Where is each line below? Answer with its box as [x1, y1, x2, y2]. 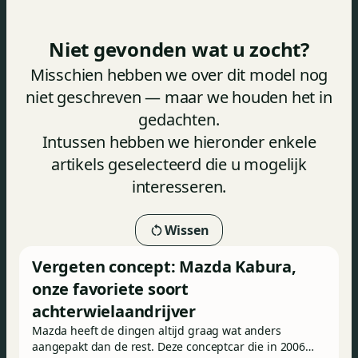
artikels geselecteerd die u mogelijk [51, 153, 307, 175]
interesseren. [131, 176, 227, 197]
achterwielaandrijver [32, 300, 196, 322]
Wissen [165, 221, 209, 239]
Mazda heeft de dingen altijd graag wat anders [32, 323, 281, 338]
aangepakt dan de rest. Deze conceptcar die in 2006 [32, 339, 305, 354]
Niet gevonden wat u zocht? [49, 36, 309, 62]
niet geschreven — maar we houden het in [26, 86, 332, 108]
